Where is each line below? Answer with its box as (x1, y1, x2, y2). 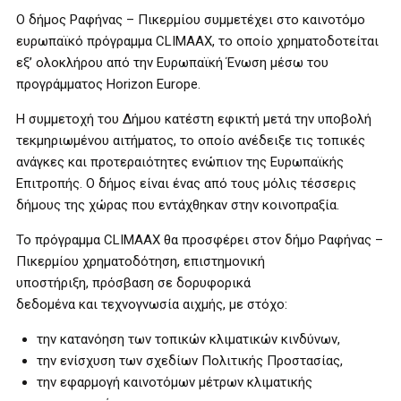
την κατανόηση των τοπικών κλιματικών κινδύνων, (36, 331, 340, 347)
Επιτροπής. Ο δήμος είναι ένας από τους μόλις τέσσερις (16, 175, 356, 192)
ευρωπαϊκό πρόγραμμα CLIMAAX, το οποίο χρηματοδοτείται (16, 33, 379, 49)
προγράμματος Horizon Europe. (16, 76, 200, 92)
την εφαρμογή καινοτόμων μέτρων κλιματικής (36, 374, 312, 390)
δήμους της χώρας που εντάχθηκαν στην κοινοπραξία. (16, 197, 339, 213)
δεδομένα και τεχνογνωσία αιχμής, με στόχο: (16, 296, 287, 312)
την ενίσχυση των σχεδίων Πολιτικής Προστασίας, (36, 353, 343, 369)
